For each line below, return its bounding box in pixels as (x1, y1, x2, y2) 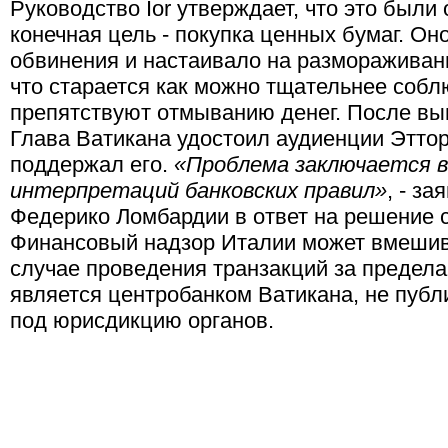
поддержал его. (10, 152, 174, 177)
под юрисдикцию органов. (10, 308, 274, 333)
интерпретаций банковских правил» (10, 178, 387, 203)
